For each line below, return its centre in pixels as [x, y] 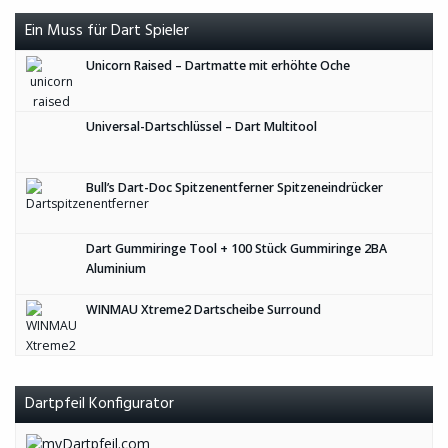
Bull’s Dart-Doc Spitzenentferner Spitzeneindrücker [234, 187]
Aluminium [116, 268]
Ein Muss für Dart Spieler [107, 31]
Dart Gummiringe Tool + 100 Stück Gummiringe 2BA [236, 248]
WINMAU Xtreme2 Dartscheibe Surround [203, 309]
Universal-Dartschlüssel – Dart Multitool [201, 126]
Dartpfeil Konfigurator [99, 404]
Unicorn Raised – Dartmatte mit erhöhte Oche [218, 65]
